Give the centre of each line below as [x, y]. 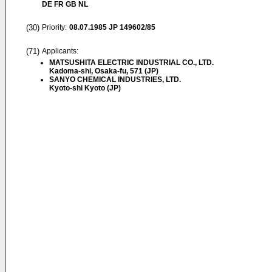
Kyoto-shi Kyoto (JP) [85, 88]
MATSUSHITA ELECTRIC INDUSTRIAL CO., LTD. [131, 63]
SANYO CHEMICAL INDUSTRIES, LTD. [115, 80]
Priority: [54, 27]
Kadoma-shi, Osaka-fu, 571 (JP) [104, 71]
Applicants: [60, 51]
